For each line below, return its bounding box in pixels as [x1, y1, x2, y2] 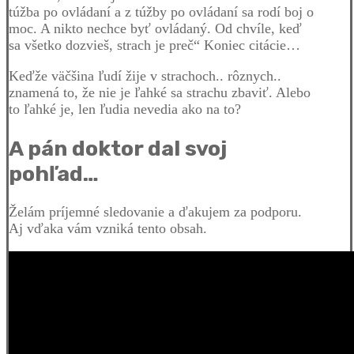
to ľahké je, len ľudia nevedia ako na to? [9, 101, 241, 118]
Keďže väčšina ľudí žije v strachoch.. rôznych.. [9, 68, 281, 85]
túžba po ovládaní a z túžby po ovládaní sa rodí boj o [9, 4, 314, 21]
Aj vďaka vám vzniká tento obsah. [9, 220, 207, 237]
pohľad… [9, 160, 99, 186]
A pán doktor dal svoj [9, 135, 227, 161]
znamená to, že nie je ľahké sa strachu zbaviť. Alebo [9, 85, 311, 101]
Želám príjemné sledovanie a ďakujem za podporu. [9, 204, 302, 220]
